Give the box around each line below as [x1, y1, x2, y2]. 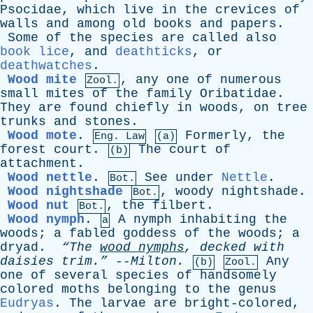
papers [231, 17, 277, 31]
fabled [69, 226, 115, 240]
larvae [100, 296, 146, 310]
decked [200, 240, 246, 254]
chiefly [115, 101, 169, 115]
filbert [152, 198, 206, 212]
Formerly [185, 129, 247, 143]
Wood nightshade [8, 184, 123, 198]
